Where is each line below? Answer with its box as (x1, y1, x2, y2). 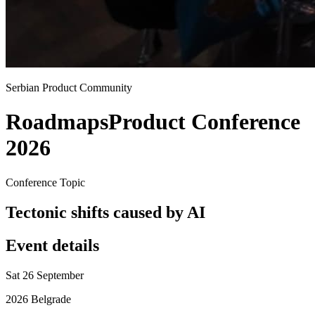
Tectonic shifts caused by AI (6, 202, 205, 221)
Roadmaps (6, 109, 108, 135)
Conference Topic (6, 176, 85, 188)
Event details (6, 236, 99, 255)
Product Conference (108, 109, 300, 135)
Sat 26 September (6, 269, 84, 281)
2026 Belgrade (6, 292, 71, 305)
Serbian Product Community (6, 82, 132, 94)
